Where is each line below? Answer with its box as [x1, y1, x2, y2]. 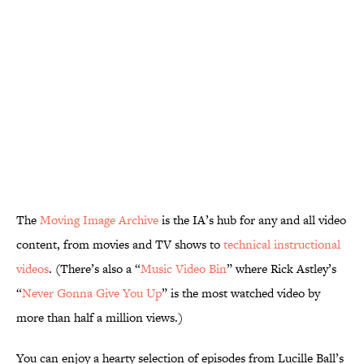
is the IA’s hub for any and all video [158, 211, 346, 229]
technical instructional [223, 236, 340, 253]
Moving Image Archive [40, 211, 158, 229]
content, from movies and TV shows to [16, 236, 223, 253]
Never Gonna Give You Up [22, 284, 162, 302]
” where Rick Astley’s [227, 260, 336, 278]
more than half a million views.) [16, 309, 183, 327]
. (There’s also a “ [49, 260, 141, 278]
